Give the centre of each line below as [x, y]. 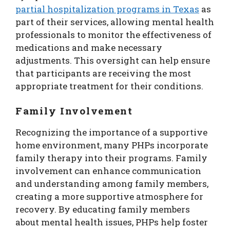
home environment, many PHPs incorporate [112, 145]
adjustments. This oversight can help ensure [113, 61]
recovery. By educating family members [103, 209]
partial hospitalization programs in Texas [107, 9]
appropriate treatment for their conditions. [109, 86]
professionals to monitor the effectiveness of [113, 35]
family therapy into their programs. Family [111, 158]
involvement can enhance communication [108, 170]
